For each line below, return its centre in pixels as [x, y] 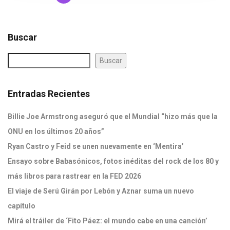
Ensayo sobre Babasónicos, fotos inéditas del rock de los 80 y [113, 161]
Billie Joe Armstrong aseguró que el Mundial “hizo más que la [113, 117]
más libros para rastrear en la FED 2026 [74, 176]
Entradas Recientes [49, 94]
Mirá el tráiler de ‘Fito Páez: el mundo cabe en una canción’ [108, 221]
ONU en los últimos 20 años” [56, 131]
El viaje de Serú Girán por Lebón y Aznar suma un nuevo [101, 191]
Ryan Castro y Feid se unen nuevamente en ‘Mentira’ [96, 146]
